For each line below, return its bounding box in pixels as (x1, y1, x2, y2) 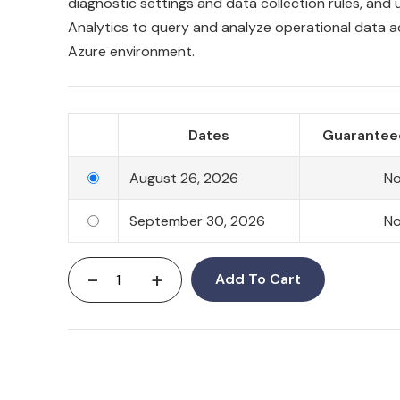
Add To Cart (214, 270, 301, 288)
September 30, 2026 (129, 212, 265, 230)
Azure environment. (67, 42, 195, 61)
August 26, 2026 (129, 169, 238, 187)
